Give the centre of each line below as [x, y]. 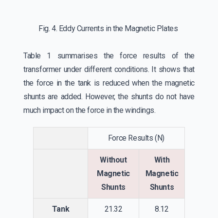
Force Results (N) [136, 138]
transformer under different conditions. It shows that [109, 69]
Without [113, 160]
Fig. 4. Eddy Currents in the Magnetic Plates [109, 28]
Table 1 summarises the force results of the [109, 55]
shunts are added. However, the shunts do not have [109, 96]
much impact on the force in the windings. [91, 110]
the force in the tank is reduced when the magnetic [109, 83]
